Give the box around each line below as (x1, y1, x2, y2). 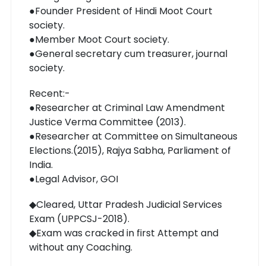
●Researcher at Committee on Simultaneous (29, 129, 237, 143)
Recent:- (29, 86, 70, 100)
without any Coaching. (29, 240, 132, 254)
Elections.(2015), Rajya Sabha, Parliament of (29, 143, 231, 157)
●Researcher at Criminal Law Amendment (29, 100, 225, 115)
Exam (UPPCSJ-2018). (29, 211, 129, 226)
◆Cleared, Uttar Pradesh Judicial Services (29, 197, 222, 211)
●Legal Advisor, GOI (29, 172, 118, 186)
